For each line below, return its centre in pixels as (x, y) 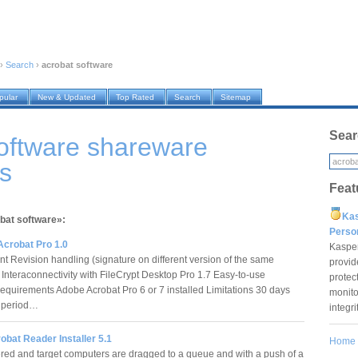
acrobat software (77, 65)
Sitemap (236, 97)
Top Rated (135, 97)
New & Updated (67, 97)
